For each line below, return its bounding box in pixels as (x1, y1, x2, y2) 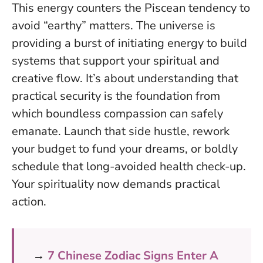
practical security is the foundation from (12, 87, 220, 104)
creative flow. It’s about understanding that (12, 70, 238, 86)
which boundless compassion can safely (12, 105, 223, 122)
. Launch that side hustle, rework (58, 123, 230, 139)
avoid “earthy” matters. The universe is (12, 17, 215, 33)
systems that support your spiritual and (12, 52, 220, 69)
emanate (12, 123, 58, 139)
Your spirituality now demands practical (12, 176, 220, 192)
